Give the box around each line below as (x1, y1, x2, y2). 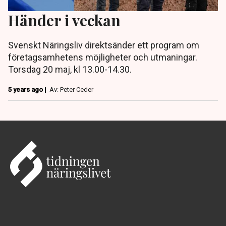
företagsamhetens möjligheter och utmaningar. (8, 52, 197, 63)
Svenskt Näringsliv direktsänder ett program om (8, 40, 199, 51)
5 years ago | (8, 86, 48, 94)
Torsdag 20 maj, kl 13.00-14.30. (8, 64, 132, 75)
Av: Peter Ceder (49, 86, 93, 94)
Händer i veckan (8, 10, 121, 30)
